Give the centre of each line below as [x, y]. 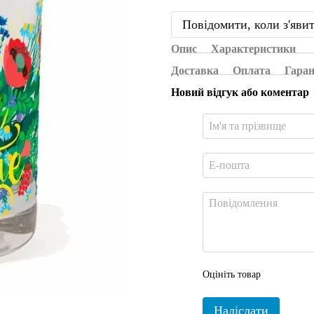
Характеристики [253, 49]
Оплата [252, 70]
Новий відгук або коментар [240, 92]
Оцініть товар [232, 274]
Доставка [195, 70]
